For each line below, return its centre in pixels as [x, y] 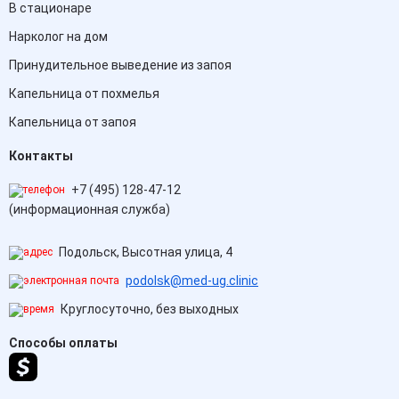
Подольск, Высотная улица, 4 [144, 252]
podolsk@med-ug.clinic [192, 281]
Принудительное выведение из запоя [120, 65]
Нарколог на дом [58, 37]
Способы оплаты [63, 343]
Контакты [41, 156]
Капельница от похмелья [84, 94]
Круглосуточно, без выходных [148, 309]
